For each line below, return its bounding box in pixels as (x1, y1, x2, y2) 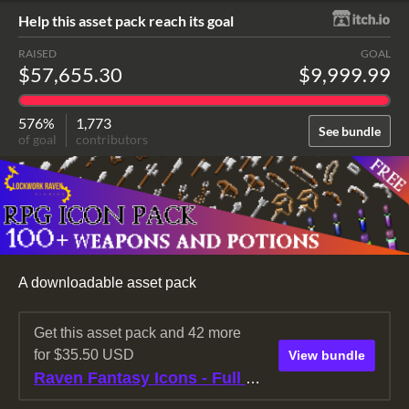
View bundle (288, 348, 365, 363)
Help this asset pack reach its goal (18, 12, 234, 29)
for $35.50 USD (34, 346, 134, 362)
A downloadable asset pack (18, 274, 196, 290)
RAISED (18, 47, 57, 60)
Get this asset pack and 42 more (34, 324, 241, 341)
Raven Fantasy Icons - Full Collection (246, 370, 260, 386)
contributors (76, 131, 148, 147)
